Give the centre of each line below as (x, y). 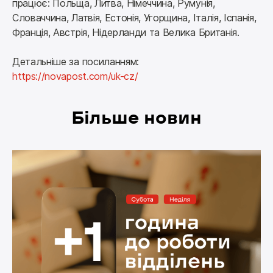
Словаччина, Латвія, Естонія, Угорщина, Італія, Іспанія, (134, 18)
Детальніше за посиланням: (77, 62)
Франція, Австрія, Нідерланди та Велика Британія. (126, 33)
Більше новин (136, 118)
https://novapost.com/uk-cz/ (75, 76)
